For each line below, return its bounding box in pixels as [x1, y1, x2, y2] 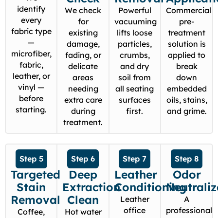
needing [68, 84, 98, 94]
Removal [11, 193, 60, 207]
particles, [117, 39, 152, 49]
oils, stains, [166, 95, 207, 105]
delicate [68, 61, 98, 72]
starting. [16, 105, 47, 115]
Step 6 [71, 154, 95, 164]
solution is [167, 39, 206, 49]
